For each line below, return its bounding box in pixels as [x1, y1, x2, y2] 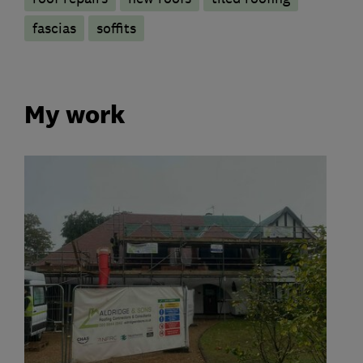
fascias [32, 19, 76, 37]
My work [24, 99, 126, 130]
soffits [96, 19, 136, 37]
